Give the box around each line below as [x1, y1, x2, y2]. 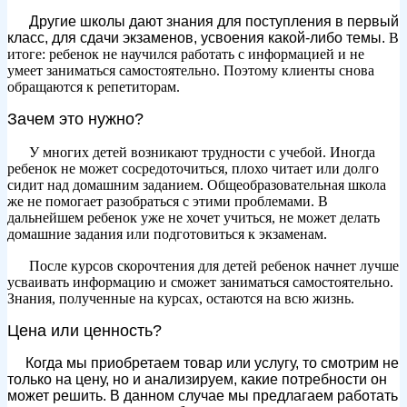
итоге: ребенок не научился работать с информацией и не [7, 45, 364, 62]
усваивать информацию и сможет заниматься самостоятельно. [7, 273, 393, 290]
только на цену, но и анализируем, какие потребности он [7, 371, 387, 387]
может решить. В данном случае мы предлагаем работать [7, 387, 398, 403]
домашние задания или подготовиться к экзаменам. [7, 225, 327, 242]
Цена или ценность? [7, 321, 162, 340]
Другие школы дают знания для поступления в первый [29, 13, 399, 29]
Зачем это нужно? [7, 109, 144, 128]
